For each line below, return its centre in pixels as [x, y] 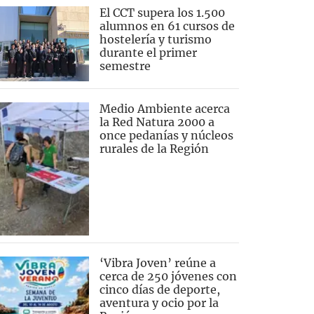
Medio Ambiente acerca [164, 108]
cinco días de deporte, [159, 289]
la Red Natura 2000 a [157, 122]
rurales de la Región [154, 148]
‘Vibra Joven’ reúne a [157, 262]
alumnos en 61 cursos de [167, 26]
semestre [125, 66]
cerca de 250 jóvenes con [168, 276]
